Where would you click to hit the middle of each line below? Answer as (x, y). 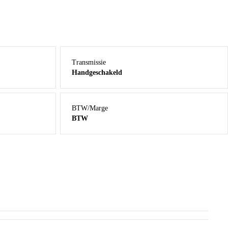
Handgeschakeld (97, 72)
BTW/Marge (90, 108)
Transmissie (89, 62)
